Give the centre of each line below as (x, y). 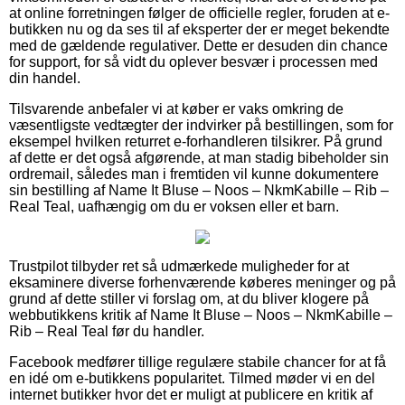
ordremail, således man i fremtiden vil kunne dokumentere (194, 174)
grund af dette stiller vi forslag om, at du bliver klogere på (189, 298)
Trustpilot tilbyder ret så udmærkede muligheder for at (179, 266)
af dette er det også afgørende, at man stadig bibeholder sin (199, 157)
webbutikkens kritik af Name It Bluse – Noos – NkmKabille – (201, 315)
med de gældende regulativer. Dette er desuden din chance (198, 45)
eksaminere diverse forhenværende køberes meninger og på (202, 282)
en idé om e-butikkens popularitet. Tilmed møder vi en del (192, 378)
